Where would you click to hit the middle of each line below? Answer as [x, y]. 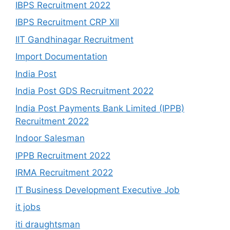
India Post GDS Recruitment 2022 [84, 91]
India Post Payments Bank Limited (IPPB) [100, 108]
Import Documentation [61, 57]
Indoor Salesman [50, 138]
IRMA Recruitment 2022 [64, 173]
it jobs [28, 207]
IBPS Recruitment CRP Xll [67, 22]
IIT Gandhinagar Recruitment [74, 39]
